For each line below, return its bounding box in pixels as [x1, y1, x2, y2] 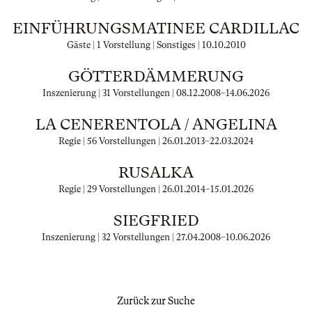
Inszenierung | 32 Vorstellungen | [42, 232, 176, 242]
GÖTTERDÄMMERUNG [68, 68, 244, 85]
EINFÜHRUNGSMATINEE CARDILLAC [13, 19, 299, 37]
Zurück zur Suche [117, 295, 195, 306]
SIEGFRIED [113, 212, 199, 229]
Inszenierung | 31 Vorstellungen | [42, 88, 176, 98]
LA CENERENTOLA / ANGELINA [35, 116, 277, 133]
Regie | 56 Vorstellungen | [58, 136, 162, 146]
